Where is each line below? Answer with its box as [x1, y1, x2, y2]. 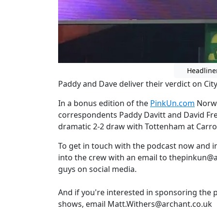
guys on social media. [58, 163, 139, 174]
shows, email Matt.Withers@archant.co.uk [58, 198, 214, 209]
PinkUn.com [150, 97, 195, 108]
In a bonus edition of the [58, 97, 150, 108]
